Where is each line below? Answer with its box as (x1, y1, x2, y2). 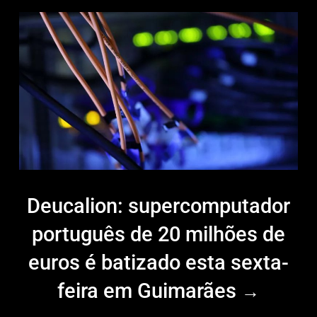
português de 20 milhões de (32, 222, 285, 247)
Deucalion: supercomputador (27, 194, 290, 219)
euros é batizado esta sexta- (28, 250, 289, 275)
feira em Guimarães (57, 279, 241, 304)
